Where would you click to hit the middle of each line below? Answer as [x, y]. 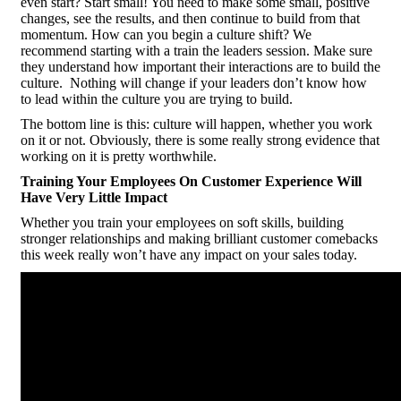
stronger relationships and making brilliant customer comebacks [199, 239]
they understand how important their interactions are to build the [200, 67]
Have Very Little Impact [94, 197]
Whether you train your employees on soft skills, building [182, 222]
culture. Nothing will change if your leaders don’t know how [194, 83]
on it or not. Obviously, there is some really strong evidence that [200, 140]
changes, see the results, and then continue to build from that [190, 18]
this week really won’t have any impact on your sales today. [189, 255]
